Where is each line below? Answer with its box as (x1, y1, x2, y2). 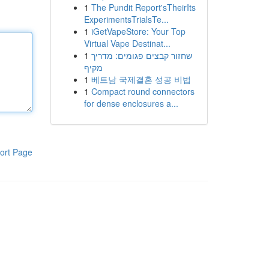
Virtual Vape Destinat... (83, 37, 171, 49)
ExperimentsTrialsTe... (83, 13, 169, 25)
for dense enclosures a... (83, 97, 178, 109)
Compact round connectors (91, 85, 195, 97)
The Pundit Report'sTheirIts (91, 1, 196, 13)
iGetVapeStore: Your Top (91, 25, 186, 37)
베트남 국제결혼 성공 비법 (91, 73, 191, 85)
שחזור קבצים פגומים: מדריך (91, 49, 192, 61)
